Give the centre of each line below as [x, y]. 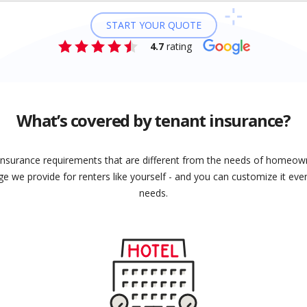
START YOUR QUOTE [153, 25]
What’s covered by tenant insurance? [153, 121]
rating [177, 47]
